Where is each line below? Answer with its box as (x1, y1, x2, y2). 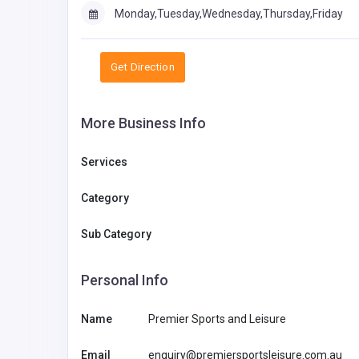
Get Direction (111, 61, 175, 74)
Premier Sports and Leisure (148, 313, 286, 326)
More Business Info (81, 115, 206, 132)
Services (81, 155, 127, 169)
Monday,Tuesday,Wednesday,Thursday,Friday (115, 7, 343, 21)
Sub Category (81, 228, 151, 241)
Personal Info (81, 272, 168, 289)
